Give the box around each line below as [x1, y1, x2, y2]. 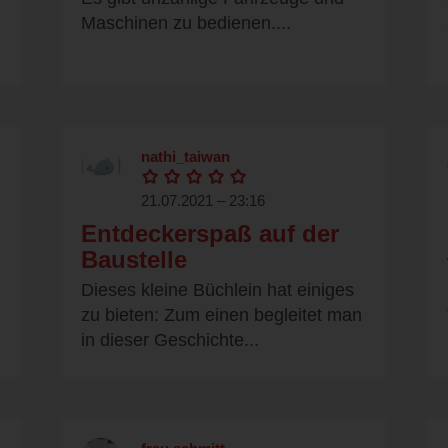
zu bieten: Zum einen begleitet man [81, 305, 362, 326]
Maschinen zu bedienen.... [81, 13, 291, 34]
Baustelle [81, 246, 187, 274]
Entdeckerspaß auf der [81, 220, 339, 248]
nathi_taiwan [141, 148, 230, 166]
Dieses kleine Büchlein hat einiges [81, 280, 354, 301]
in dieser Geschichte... [81, 330, 259, 351]
